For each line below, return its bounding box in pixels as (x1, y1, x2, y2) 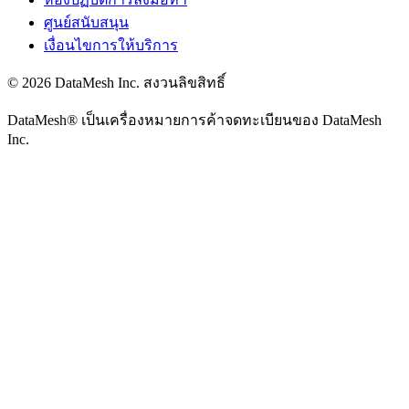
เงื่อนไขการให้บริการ (44, 37, 178, 54)
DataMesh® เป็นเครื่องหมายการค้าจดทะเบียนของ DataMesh (7, 112, 382, 129)
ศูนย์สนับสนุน (44, 15, 129, 31)
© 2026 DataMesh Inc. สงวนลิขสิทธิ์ (7, 75, 225, 91)
